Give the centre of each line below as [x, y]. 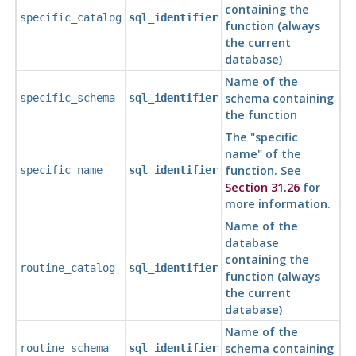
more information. [277, 204]
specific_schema [67, 98]
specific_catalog [70, 18]
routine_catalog [67, 268]
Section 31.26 [262, 188]
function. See [263, 171]
